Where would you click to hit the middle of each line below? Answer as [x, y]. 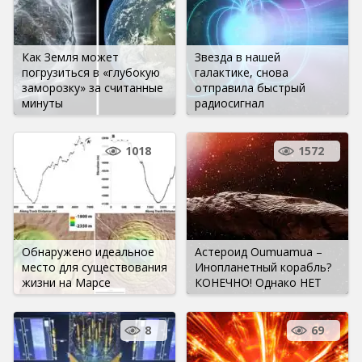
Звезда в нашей [238, 57]
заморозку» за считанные [93, 87]
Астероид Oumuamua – [259, 251]
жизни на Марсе [66, 282]
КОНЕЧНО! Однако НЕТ [258, 282]
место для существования [95, 267]
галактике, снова [242, 72]
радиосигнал [229, 103]
